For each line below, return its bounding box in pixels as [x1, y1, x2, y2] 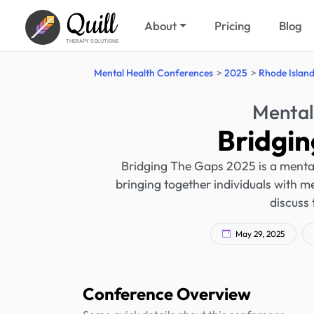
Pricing [214, 18, 252, 33]
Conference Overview [83, 282, 251, 304]
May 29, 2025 [233, 228, 285, 239]
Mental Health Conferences [94, 67, 213, 79]
